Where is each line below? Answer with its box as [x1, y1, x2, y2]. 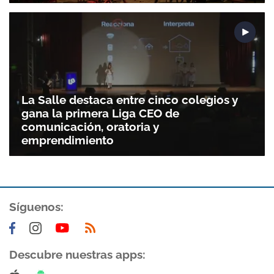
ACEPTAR [187, 221, 228, 232]
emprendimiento [21, 133, 114, 147]
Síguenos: [9, 200, 64, 214]
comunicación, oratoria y [21, 120, 159, 134]
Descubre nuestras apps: [9, 248, 146, 262]
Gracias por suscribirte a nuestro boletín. [43, 187, 231, 200]
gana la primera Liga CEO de [21, 106, 179, 120]
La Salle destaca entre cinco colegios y [21, 93, 238, 107]
